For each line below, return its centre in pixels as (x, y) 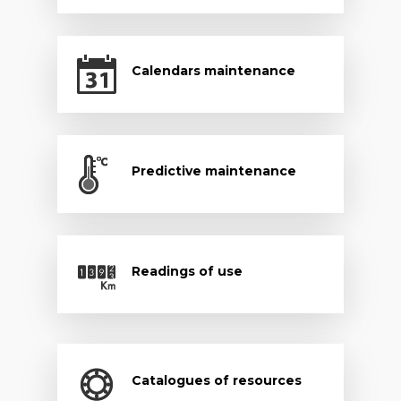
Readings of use (187, 271)
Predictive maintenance (213, 171)
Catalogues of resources (216, 380)
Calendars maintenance (213, 71)
